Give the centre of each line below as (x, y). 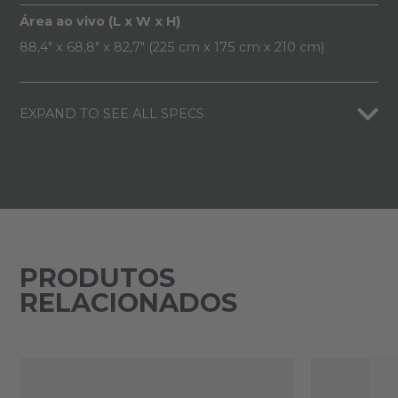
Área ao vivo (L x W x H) (99, 22)
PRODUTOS (97, 278)
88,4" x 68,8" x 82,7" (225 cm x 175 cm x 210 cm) (171, 48)
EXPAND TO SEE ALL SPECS (111, 114)
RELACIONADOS (128, 303)
